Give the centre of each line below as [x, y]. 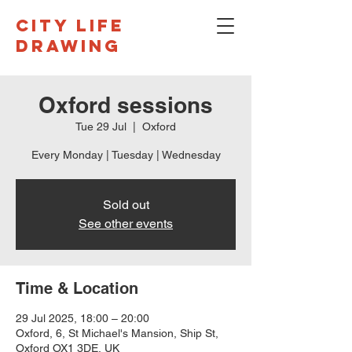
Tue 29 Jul [101, 126]
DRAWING [68, 46]
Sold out [126, 205]
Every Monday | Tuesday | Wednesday [126, 155]
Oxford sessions [126, 105]
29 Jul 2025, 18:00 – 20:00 [82, 318]
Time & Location [77, 288]
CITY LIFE [70, 26]
